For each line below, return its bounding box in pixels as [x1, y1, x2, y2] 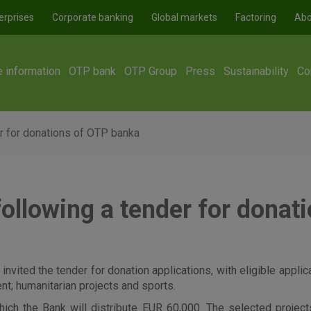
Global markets [151, 12, 217, 23]
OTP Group [124, 65, 178, 78]
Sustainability [224, 65, 289, 78]
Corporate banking [52, 12, 133, 23]
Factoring [235, 12, 276, 23]
